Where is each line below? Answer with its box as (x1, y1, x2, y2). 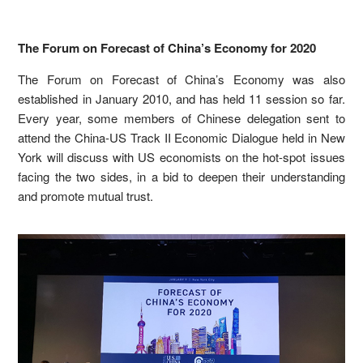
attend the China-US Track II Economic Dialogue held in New (18, 129, 345, 147)
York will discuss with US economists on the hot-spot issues (18, 148, 345, 166)
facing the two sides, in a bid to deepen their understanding (18, 168, 345, 186)
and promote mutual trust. (18, 187, 154, 205)
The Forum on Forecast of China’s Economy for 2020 (18, 39, 317, 58)
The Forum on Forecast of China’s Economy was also (18, 70, 345, 88)
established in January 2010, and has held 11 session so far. (18, 90, 345, 108)
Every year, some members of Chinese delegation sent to (18, 109, 345, 127)
